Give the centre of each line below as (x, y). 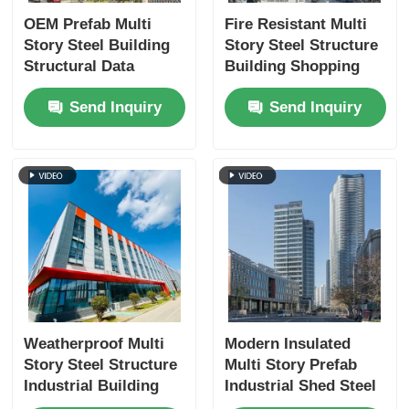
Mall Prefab (265, 88)
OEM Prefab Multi (88, 25)
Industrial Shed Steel (300, 386)
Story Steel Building (97, 46)
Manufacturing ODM (297, 109)
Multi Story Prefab (290, 365)
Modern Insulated (287, 344)
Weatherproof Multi (94, 344)
